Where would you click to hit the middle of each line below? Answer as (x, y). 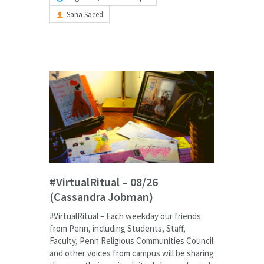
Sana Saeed (85, 14)
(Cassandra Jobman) (101, 196)
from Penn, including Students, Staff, (118, 228)
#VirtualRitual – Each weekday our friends (125, 216)
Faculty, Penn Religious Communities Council (131, 240)
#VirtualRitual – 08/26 (104, 181)
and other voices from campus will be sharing (132, 253)
